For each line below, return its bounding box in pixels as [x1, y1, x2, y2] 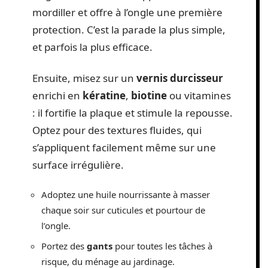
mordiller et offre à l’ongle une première [32, 5, 223, 19]
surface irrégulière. [32, 157, 124, 172]
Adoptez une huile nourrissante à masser [41, 188, 210, 200]
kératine [83, 88, 126, 102]
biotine [131, 88, 167, 102]
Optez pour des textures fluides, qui [32, 123, 202, 137]
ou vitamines [167, 88, 231, 102]
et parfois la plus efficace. [32, 40, 153, 54]
